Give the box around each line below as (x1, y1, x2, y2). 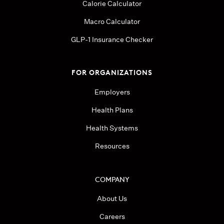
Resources (94, 141, 129, 150)
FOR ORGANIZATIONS (71, 66, 152, 77)
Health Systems (86, 123, 138, 132)
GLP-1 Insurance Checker (71, 34, 153, 44)
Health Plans (91, 105, 133, 114)
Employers (94, 87, 130, 96)
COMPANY (94, 173, 129, 183)
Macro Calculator (84, 16, 140, 26)
